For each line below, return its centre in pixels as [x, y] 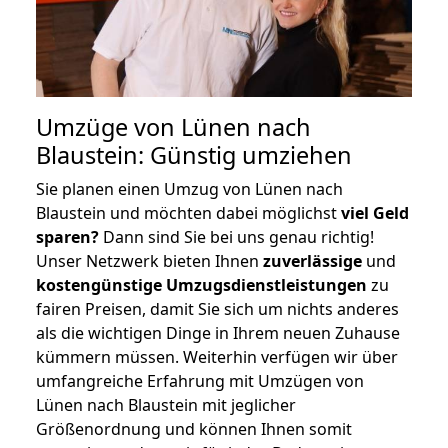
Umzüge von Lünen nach [173, 126]
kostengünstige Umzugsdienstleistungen [201, 284]
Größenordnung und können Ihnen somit [194, 428]
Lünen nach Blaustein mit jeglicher [166, 404]
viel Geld [375, 212]
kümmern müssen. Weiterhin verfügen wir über [217, 356]
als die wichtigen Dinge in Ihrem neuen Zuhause [218, 332]
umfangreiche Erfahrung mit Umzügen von [200, 380]
